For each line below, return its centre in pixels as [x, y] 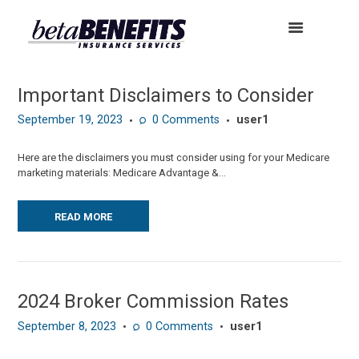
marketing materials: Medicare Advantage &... [122, 173]
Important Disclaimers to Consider [166, 95]
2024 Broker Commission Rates [153, 302]
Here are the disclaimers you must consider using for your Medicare [174, 158]
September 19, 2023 [71, 120]
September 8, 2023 [67, 326]
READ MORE [84, 216]
